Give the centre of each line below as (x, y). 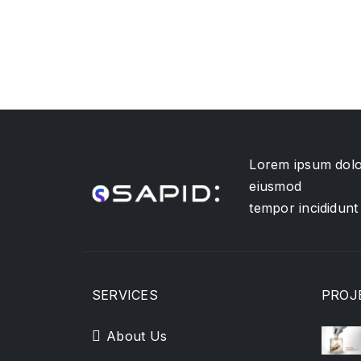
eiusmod (276, 186)
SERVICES (125, 295)
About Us (137, 336)
